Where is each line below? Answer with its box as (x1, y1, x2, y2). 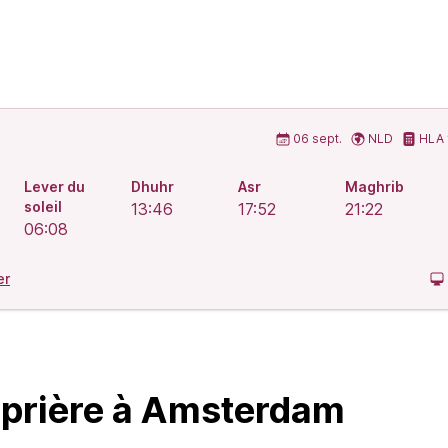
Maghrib (345, 178, 404, 195)
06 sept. (293, 131, 342, 146)
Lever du (24, 178, 85, 195)
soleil (24, 198, 62, 215)
